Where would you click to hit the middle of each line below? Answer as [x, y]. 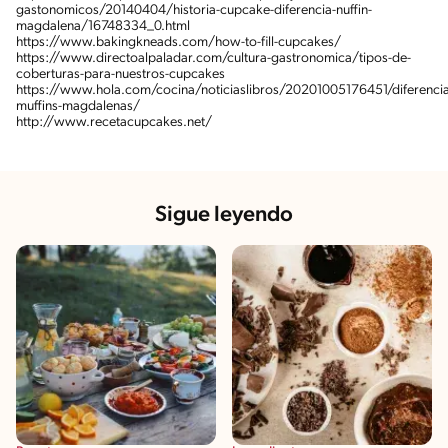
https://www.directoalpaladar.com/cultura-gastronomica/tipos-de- [213, 58]
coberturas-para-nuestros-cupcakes [120, 74]
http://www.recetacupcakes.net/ [114, 122]
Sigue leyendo [224, 215]
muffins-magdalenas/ [78, 106]
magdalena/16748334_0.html [103, 26]
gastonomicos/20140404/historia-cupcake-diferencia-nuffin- [194, 10]
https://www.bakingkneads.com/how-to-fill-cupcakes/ [178, 42]
